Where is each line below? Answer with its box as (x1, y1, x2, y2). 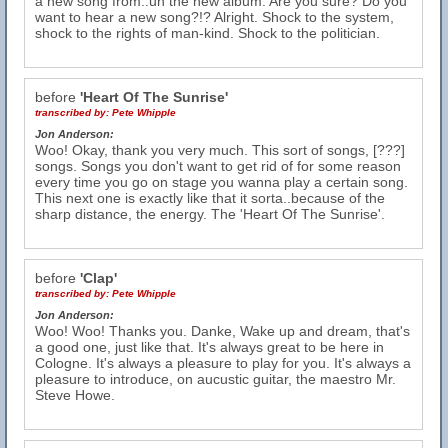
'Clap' (80, 270, 117, 286)
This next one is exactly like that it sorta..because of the (35, 190, 385, 206)
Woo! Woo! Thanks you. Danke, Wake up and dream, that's (35, 323, 410, 339)
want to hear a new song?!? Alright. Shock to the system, (35, 9, 394, 25)
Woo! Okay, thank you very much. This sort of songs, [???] (35, 142, 405, 158)
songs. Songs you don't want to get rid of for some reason (35, 158, 401, 174)
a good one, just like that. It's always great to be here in (35, 339, 384, 355)
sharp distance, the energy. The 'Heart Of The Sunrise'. (35, 206, 385, 222)
